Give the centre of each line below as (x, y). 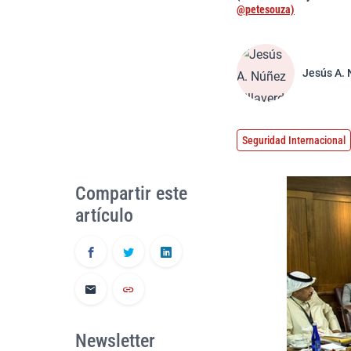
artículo (104, 215)
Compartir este (131, 194)
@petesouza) (266, 9)
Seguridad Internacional (294, 140)
